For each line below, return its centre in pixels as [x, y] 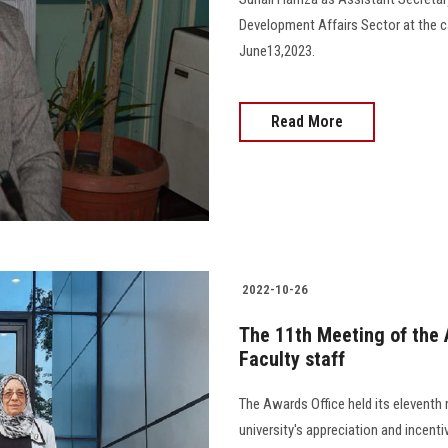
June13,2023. [277, 51]
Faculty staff [292, 359]
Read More [307, 122]
